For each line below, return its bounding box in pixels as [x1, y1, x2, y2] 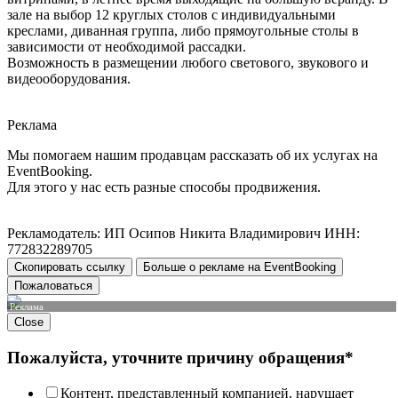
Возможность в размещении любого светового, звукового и [7, 54, 369, 70]
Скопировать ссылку [14, 259, 125, 274]
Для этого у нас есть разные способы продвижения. [7, 179, 321, 195]
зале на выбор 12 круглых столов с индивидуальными [7, 6, 336, 22]
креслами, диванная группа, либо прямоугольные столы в [7, 22, 359, 38]
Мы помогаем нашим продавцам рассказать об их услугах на [7, 147, 378, 163]
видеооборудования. [7, 70, 131, 86]
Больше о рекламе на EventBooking [143, 259, 336, 274]
